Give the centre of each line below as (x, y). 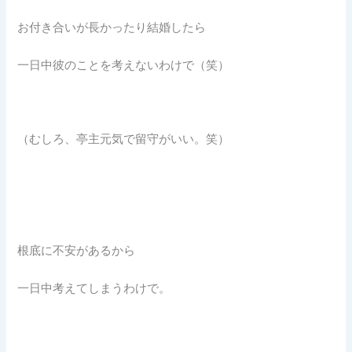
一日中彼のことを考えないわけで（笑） (124, 65)
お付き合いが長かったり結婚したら (112, 28)
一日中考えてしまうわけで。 (94, 288)
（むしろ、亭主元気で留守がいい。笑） (124, 139)
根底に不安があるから (77, 251)
